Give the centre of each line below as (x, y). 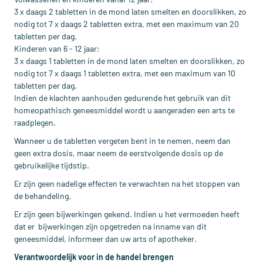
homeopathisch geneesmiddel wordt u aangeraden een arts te (124, 110)
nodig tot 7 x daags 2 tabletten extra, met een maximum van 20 (127, 24)
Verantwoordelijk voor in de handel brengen (94, 257)
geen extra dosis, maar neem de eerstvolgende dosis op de (119, 153)
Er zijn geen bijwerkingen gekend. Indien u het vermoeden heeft (127, 214)
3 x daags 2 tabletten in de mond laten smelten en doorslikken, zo (130, 11)
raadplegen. (35, 122)
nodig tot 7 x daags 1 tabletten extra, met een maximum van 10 (125, 73)
